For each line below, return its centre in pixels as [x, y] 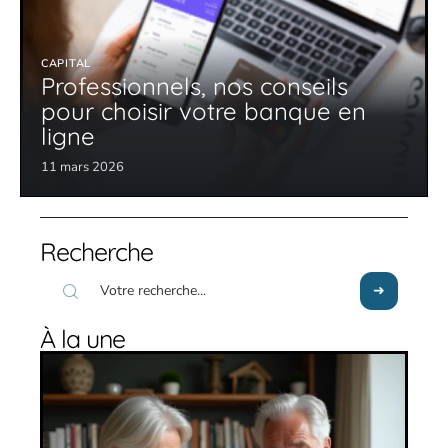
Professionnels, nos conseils [194, 86]
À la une [82, 339]
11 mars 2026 [82, 167]
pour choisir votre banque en [203, 111]
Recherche [96, 252]
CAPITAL [66, 64]
